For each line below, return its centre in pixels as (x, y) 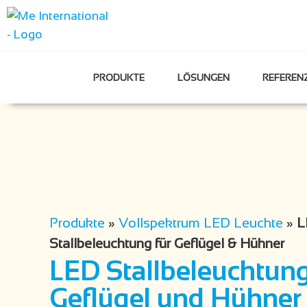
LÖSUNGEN (204, 77)
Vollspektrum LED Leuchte (201, 223)
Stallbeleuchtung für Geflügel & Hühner (167, 244)
